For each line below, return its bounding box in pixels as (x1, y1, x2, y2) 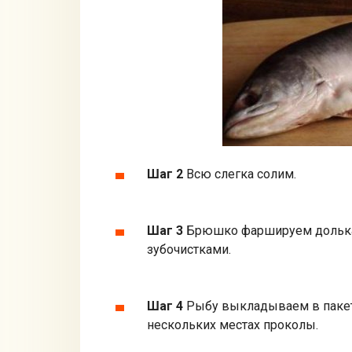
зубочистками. (147, 242, 231, 258)
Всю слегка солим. (183, 167, 296, 182)
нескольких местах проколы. (147, 317, 318, 333)
